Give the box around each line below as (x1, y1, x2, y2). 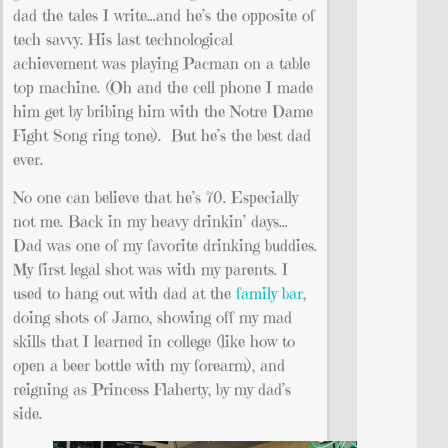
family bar (236, 283, 303, 304)
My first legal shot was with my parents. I (13, 259, 288, 280)
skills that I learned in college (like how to (13, 331, 295, 352)
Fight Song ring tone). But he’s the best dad (13, 124, 311, 145)
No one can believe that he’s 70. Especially (13, 187, 298, 208)
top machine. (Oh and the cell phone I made (13, 76, 313, 97)
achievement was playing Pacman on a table (13, 52, 310, 73)
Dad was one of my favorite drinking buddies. (13, 235, 317, 256)
